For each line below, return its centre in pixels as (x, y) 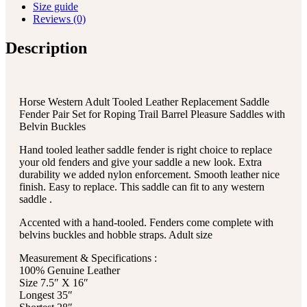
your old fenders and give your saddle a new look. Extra (140, 162)
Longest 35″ (46, 295)
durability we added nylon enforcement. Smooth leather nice (149, 174)
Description (46, 48)
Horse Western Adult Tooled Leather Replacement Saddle (144, 101)
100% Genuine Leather (70, 270)
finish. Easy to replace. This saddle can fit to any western (142, 186)
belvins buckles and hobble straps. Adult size (116, 234)
